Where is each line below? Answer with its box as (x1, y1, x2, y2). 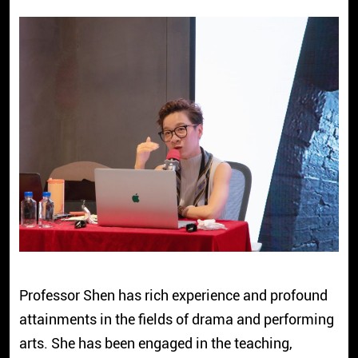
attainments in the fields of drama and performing (18, 311, 334, 328)
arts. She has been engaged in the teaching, (18, 335, 292, 352)
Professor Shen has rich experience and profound (18, 287, 328, 304)
